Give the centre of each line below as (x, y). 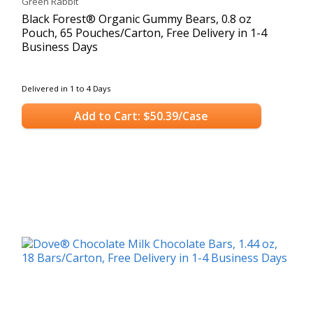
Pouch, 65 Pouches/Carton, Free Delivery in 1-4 (144, 32)
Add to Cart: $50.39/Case (141, 116)
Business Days (60, 46)
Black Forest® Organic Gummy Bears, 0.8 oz (137, 19)
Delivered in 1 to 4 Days (66, 88)
